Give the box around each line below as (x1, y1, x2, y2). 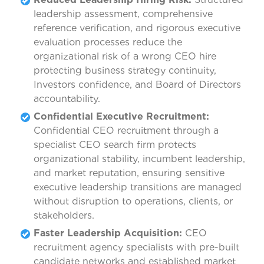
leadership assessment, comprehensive (34, 8, 213, 20)
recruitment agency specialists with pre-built (34, 242, 239, 253)
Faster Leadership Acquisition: (34, 227, 182, 239)
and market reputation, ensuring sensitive (34, 167, 225, 179)
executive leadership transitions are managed (34, 181, 242, 193)
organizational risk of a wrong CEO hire (34, 51, 216, 62)
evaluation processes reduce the (34, 37, 182, 48)
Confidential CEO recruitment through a (34, 125, 219, 137)
